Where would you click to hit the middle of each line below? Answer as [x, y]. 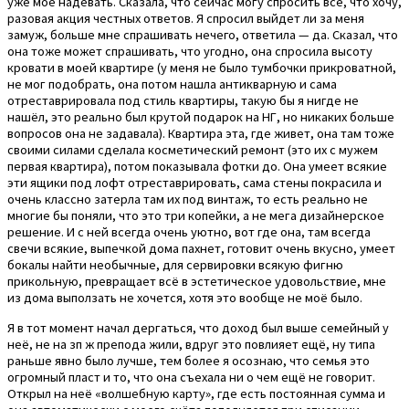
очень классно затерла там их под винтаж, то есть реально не [188, 199]
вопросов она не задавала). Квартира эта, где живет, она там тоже [201, 134]
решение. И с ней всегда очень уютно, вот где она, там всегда [189, 232]
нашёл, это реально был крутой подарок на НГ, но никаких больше [201, 117]
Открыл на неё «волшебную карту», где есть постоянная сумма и [196, 393]
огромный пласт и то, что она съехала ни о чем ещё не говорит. [191, 377]
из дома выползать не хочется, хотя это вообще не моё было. [185, 298]
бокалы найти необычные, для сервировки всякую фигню [175, 265]
